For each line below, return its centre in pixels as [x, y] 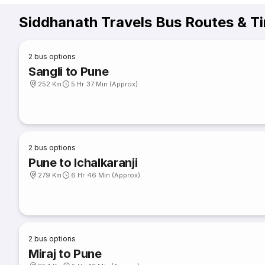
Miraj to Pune [65, 254]
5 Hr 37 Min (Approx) [105, 84]
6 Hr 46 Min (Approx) [106, 175]
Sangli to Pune [69, 72]
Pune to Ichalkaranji [83, 163]
